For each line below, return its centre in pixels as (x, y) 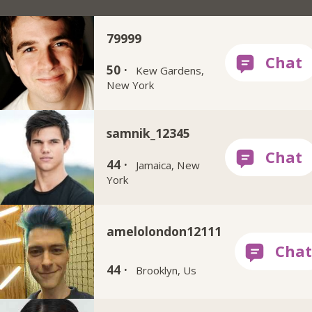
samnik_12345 (148, 133)
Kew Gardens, (170, 71)
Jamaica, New (168, 165)
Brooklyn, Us (166, 270)
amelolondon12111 (164, 231)
